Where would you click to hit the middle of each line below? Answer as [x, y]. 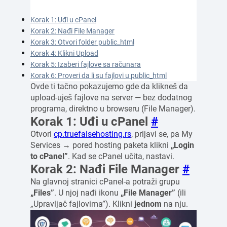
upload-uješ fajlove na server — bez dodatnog [111, 97]
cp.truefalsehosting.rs [92, 134]
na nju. [175, 204]
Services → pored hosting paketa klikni [101, 145]
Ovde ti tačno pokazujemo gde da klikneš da [109, 86]
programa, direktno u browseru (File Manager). [113, 108]
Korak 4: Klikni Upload [64, 53]
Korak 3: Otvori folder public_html [82, 42]
